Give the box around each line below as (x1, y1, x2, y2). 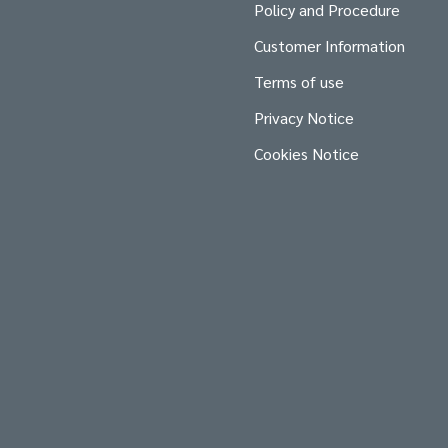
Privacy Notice (254, 107, 354, 129)
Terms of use (254, 71, 344, 93)
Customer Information (254, 35, 405, 57)
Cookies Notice (254, 143, 359, 165)
